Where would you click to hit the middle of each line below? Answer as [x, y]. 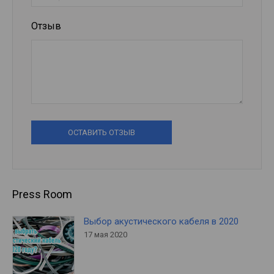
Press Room [42, 194]
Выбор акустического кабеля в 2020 [161, 221]
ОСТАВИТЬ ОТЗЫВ [102, 132]
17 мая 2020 [106, 234]
